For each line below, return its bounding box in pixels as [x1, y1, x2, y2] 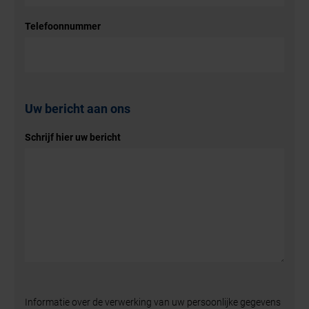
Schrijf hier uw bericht [25, 132, 121, 143]
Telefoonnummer [25, 21, 101, 32]
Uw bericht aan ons [25, 101, 131, 117]
